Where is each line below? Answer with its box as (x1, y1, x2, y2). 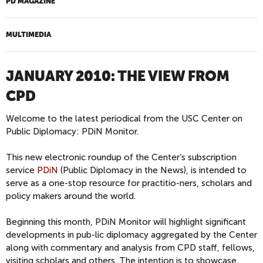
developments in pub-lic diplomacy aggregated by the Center (6, 230, 257, 240)
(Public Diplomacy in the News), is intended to (58, 165, 247, 176)
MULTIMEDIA (6, 31, 51, 39)
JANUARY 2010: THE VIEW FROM (6, 68, 230, 85)
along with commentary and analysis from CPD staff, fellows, (6, 242, 255, 253)
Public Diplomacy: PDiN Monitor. (6, 126, 139, 137)
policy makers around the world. (6, 191, 136, 201)
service (6, 165, 37, 176)
